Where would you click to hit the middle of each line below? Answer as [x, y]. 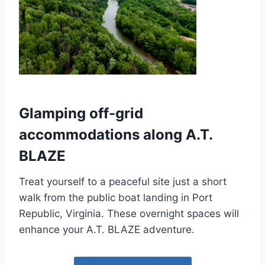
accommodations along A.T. [116, 135]
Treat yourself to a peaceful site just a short [123, 182]
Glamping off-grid [81, 113]
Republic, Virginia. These [79, 214]
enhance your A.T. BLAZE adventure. [107, 230]
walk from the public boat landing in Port [116, 198]
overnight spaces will [189, 214]
